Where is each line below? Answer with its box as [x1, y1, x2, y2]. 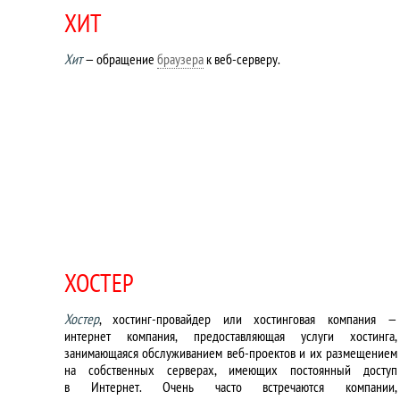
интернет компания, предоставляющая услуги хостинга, [64, 327, 398, 345]
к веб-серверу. [204, 50, 280, 68]
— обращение [82, 50, 157, 68]
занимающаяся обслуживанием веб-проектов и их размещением [64, 344, 398, 362]
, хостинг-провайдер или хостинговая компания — [99, 310, 398, 328]
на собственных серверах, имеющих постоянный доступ [64, 361, 398, 379]
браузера [157, 50, 204, 68]
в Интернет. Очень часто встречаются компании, [64, 378, 398, 396]
